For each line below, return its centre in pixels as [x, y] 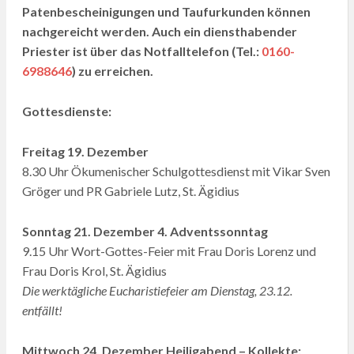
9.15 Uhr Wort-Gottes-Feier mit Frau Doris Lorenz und [169, 251]
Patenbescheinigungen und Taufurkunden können [166, 12]
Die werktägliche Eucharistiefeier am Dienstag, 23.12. [157, 291]
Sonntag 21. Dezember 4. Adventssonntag [145, 232]
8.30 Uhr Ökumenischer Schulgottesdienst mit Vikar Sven [176, 171]
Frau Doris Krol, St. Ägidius [94, 271]
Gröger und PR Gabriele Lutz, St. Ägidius [130, 191]
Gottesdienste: [66, 111]
